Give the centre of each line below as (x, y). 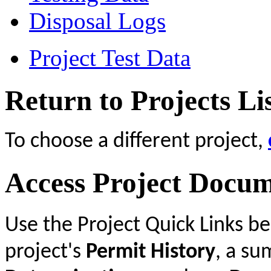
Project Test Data (110, 57)
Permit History (151, 252)
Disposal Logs (97, 21)
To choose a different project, (134, 141)
